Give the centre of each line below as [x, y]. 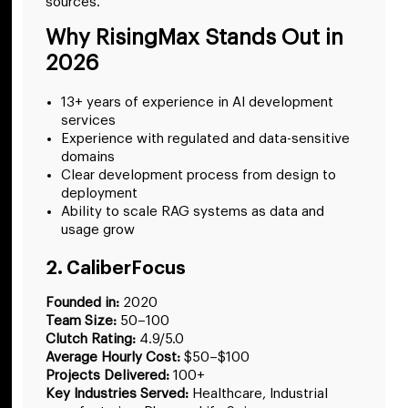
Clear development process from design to [199, 176]
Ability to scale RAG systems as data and [193, 212]
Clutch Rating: [91, 340]
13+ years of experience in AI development [197, 103]
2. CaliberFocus [116, 269]
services [88, 121]
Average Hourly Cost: [113, 358]
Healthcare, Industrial [258, 394]
